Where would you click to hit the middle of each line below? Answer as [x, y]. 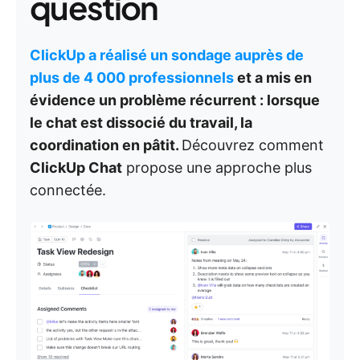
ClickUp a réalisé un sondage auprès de [167, 55]
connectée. [68, 190]
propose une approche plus [217, 168]
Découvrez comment [253, 145]
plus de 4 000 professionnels [132, 78]
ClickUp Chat [76, 168]
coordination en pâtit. [106, 145]
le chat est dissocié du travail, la [141, 123]
